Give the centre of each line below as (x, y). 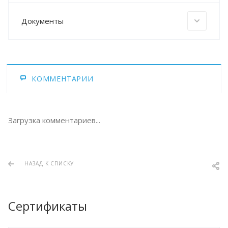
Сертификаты (48, 206)
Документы (42, 21)
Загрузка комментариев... (54, 120)
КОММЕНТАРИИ (63, 78)
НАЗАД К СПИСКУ (49, 163)
